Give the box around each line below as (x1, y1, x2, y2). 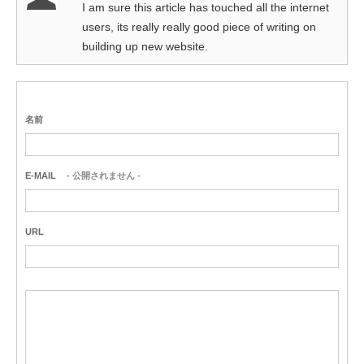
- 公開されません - (64, 171, 141, 181)
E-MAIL (25, 171, 56, 181)
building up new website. (82, 40, 208, 54)
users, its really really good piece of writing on (82, 20, 316, 34)
